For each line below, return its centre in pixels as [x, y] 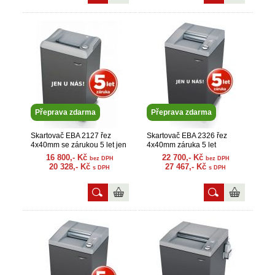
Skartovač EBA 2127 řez [71, 136]
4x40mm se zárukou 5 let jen [78, 145]
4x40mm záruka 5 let [181, 145]
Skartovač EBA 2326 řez [187, 136]
